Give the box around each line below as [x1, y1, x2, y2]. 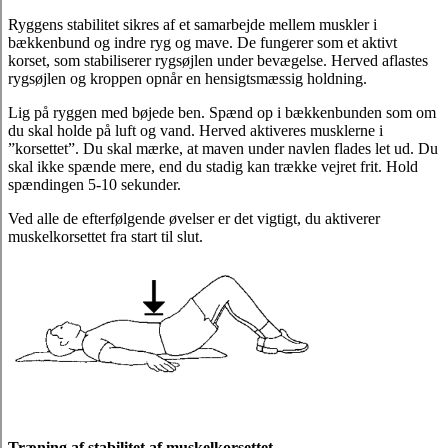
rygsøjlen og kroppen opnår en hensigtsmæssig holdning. [8, 70, 367, 88]
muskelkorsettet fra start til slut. [8, 228, 203, 246]
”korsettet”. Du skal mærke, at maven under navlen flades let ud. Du [8, 140, 438, 158]
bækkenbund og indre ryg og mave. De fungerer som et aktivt [8, 34, 397, 52]
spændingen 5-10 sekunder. [8, 176, 181, 194]
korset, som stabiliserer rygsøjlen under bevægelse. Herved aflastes [8, 52, 428, 70]
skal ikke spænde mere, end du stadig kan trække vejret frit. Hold [8, 158, 418, 176]
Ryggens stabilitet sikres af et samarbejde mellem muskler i [8, 16, 377, 34]
